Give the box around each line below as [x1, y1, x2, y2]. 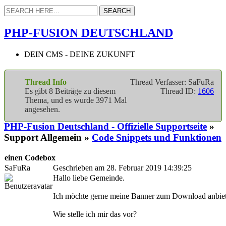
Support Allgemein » [4, 132, 92, 143]
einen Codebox [5, 153, 55, 162]
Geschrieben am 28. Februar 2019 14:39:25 [53, 163, 192, 172]
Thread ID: [160, 86, 198, 95]
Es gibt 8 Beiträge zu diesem [25, 86, 116, 95]
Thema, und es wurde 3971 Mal [25, 95, 127, 104]
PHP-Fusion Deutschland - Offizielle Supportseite [4, 121, 207, 132]
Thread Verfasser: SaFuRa [130, 77, 214, 86]
